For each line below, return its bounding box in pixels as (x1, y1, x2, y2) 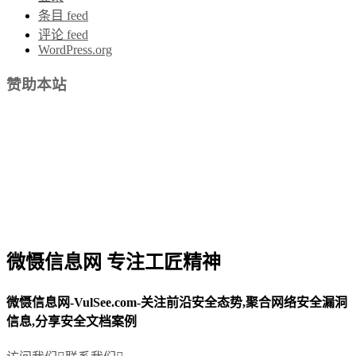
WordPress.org (38, 42, 112, 56)
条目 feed (38, 8, 88, 22)
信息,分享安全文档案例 (6, 314, 137, 328)
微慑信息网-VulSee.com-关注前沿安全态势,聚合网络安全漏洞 (6, 295, 347, 309)
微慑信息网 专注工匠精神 (6, 252, 221, 273)
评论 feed (38, 27, 88, 41)
